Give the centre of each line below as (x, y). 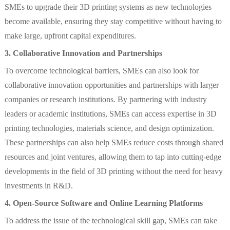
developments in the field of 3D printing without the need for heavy (113, 171)
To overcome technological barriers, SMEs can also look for (101, 71)
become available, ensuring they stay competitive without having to (113, 22)
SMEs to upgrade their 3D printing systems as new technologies (108, 7)
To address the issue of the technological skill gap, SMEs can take (111, 221)
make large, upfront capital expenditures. (70, 36)
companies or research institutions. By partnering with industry (106, 100)
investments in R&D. (39, 186)
